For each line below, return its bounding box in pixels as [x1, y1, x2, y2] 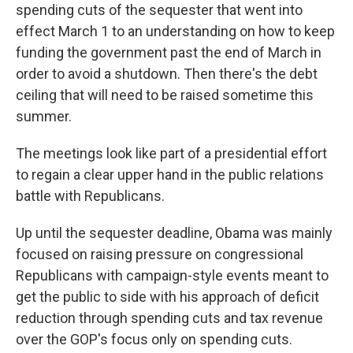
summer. [16, 108, 72, 125]
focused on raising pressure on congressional [16, 246, 303, 263]
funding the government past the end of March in [16, 44, 321, 61]
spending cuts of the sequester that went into [16, 2, 303, 19]
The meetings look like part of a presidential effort [16, 145, 327, 162]
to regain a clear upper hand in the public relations [16, 166, 324, 184]
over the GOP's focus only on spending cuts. [16, 331, 292, 348]
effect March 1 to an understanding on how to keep [16, 23, 335, 40]
